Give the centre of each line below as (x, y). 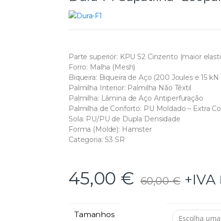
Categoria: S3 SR (97, 139)
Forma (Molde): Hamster (110, 129)
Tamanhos (94, 214)
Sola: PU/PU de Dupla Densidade (125, 119)
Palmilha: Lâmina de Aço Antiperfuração (136, 98)
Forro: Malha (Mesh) (102, 67)
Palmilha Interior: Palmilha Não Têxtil (130, 88)
